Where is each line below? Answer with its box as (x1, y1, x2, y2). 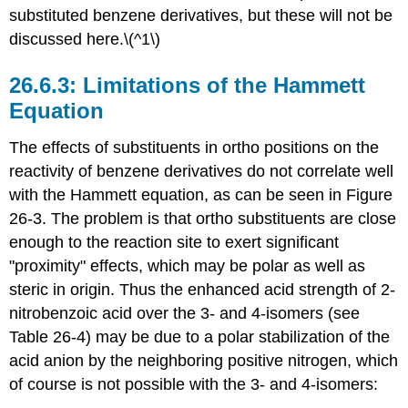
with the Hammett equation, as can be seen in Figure (9, 185, 393, 204)
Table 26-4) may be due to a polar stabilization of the (9, 327, 391, 346)
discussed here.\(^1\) (9, 29, 161, 48)
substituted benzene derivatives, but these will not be (9, 5, 393, 25)
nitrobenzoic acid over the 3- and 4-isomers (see (9, 303, 361, 322)
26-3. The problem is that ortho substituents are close (9, 209, 397, 228)
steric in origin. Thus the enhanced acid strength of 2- (9, 280, 396, 299)
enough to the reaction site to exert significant (9, 232, 340, 251)
